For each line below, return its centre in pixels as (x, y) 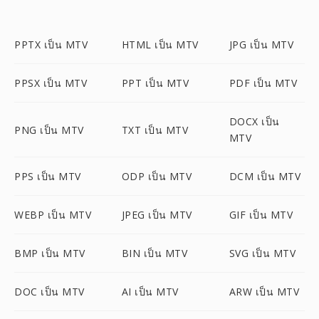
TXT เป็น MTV (155, 130)
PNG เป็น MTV (49, 130)
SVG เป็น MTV (262, 253)
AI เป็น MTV (150, 292)
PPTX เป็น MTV (51, 45)
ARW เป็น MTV (264, 292)
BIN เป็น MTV (155, 253)
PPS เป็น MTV (48, 176)
